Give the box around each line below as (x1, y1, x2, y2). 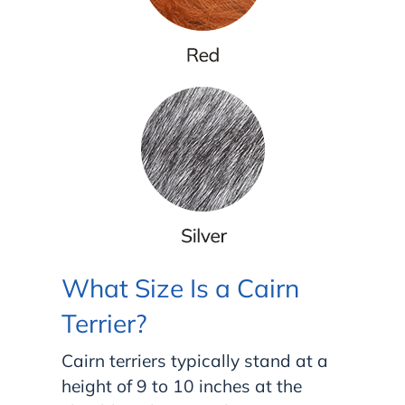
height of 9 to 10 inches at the (61, 374, 302, 397)
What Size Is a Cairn (61, 271, 299, 304)
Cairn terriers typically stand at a (61, 349, 328, 372)
